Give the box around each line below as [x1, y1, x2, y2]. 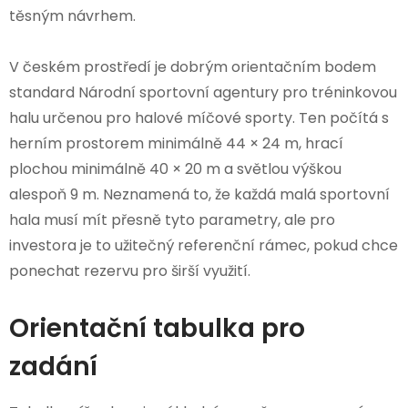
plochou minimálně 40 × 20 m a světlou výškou [9, 158, 342, 179]
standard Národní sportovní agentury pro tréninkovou [9, 81, 397, 103]
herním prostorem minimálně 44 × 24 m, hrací [9, 132, 343, 154]
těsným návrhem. [9, 5, 136, 26]
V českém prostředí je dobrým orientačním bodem [9, 56, 376, 77]
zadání [9, 348, 97, 384]
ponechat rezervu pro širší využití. [9, 260, 250, 281]
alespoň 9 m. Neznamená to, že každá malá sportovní [9, 183, 390, 205]
